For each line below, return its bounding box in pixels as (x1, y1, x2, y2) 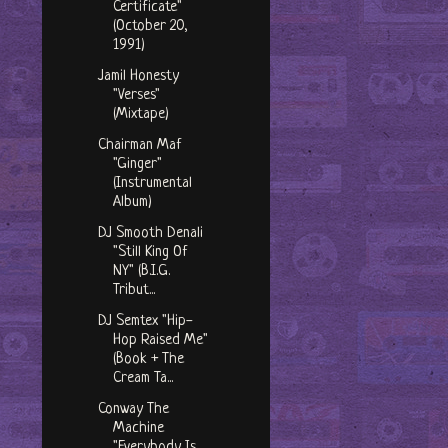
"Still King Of (112, 244, 188, 262)
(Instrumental (112, 175, 192, 193)
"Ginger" (112, 156, 162, 174)
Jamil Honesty (97, 68, 179, 86)
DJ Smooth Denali (97, 225, 203, 243)
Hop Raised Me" (112, 332, 208, 350)
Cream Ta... (112, 370, 173, 388)
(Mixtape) (112, 106, 169, 124)
